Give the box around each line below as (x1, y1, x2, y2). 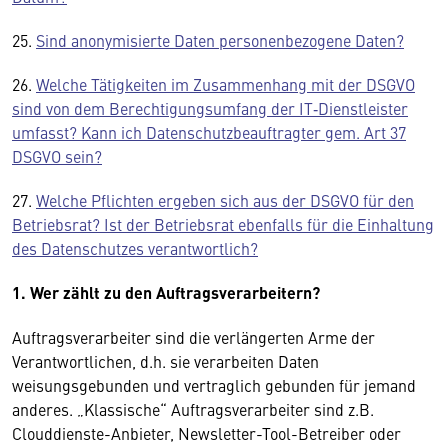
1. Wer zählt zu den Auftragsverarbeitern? (12, 281, 320, 304)
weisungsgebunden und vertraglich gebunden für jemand (12, 374, 416, 396)
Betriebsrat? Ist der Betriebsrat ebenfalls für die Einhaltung (12, 213, 434, 235)
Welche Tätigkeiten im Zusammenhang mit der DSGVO (36, 73, 415, 95)
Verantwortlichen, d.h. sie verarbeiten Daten (12, 350, 319, 372)
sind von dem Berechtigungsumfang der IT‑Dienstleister (12, 97, 408, 119)
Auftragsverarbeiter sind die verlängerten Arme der (12, 326, 375, 348)
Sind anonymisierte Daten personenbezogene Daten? (36, 29, 404, 51)
